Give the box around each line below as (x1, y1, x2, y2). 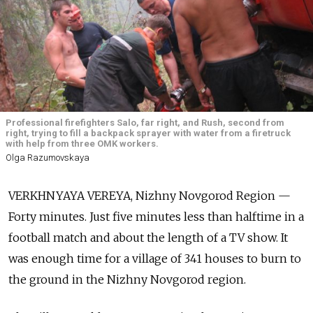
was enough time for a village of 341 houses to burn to (8, 252, 301, 266)
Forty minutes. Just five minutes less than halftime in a (8, 210, 304, 224)
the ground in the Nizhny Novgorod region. (8, 272, 246, 287)
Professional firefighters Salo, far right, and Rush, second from (6, 117, 284, 128)
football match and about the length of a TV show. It (8, 231, 288, 245)
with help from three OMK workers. (6, 138, 159, 149)
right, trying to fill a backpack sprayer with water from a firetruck (6, 128, 291, 138)
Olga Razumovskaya (6, 152, 89, 163)
